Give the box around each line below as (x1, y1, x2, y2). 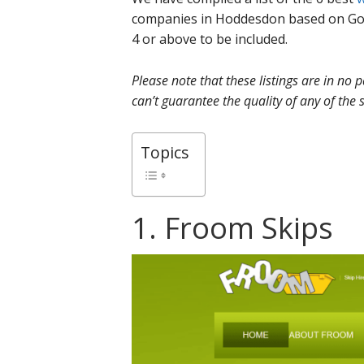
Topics (141, 141, 188, 164)
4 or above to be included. (132, 30, 288, 48)
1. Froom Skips (132, 208, 333, 248)
